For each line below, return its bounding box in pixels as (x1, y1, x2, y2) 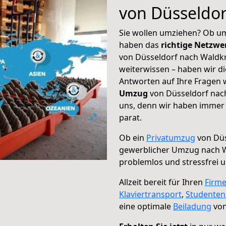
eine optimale (119, 201, 173, 212)
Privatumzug (146, 132, 195, 143)
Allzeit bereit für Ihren (119, 177, 205, 188)
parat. (119, 112, 142, 123)
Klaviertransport (119, 189, 182, 200)
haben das (119, 39, 161, 50)
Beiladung (173, 201, 211, 212)
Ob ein (119, 132, 146, 143)
